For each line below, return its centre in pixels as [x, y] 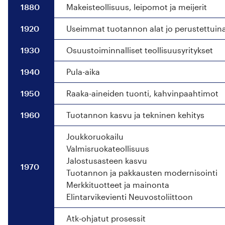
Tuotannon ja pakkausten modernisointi [142, 172]
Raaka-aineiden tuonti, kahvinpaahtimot [142, 93]
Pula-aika [83, 71]
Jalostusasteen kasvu [107, 160]
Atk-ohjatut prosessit [106, 218]
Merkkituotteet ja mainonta [118, 184]
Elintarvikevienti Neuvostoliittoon [130, 196]
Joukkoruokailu [95, 136]
